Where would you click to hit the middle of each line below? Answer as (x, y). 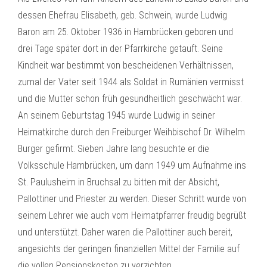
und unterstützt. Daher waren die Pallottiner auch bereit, (125, 232)
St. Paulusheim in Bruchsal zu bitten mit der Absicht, (119, 182)
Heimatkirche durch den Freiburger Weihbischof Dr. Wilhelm (131, 132)
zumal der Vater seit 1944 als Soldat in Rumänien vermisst (131, 82)
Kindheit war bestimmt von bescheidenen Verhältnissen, (126, 65)
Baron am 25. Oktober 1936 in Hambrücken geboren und (125, 32)
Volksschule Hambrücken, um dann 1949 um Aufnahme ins (132, 165)
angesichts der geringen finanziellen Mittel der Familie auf (129, 249)
